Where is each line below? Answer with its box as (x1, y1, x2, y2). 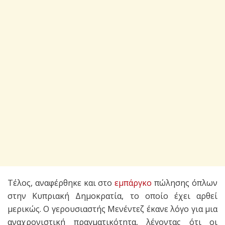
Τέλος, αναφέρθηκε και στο (8, 177, 115, 189)
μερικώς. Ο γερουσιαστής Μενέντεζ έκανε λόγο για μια (8, 203, 217, 215)
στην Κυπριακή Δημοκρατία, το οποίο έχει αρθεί (8, 190, 217, 202)
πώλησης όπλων (152, 177, 218, 189)
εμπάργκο (115, 177, 152, 189)
